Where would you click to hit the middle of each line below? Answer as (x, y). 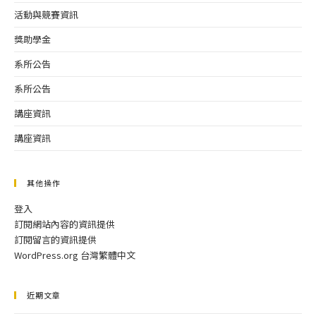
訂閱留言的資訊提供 (55, 240)
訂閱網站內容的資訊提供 (65, 224)
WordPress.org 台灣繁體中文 (75, 255)
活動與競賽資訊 (46, 15)
